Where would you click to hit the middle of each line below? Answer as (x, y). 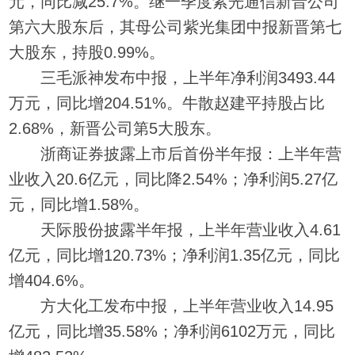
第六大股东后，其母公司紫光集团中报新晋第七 (176, 27)
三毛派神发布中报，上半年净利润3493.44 (172, 77)
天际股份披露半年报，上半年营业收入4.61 (175, 229)
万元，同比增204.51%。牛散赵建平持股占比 (167, 103)
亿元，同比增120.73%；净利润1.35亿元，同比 (175, 255)
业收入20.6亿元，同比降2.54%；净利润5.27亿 (174, 179)
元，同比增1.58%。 (79, 204)
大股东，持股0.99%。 (87, 52)
